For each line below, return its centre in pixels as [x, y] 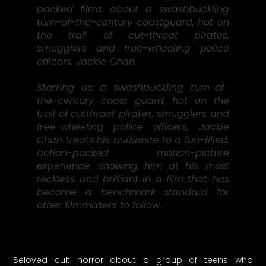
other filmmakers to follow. [99, 205]
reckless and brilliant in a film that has [133, 179]
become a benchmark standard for [133, 192]
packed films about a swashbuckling [133, 9]
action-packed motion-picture [133, 153]
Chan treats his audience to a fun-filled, [133, 140]
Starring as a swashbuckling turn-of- [133, 88]
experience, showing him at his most [133, 166]
